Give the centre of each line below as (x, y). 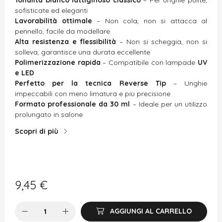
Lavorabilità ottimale (54, 21)
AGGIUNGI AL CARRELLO (151, 211)
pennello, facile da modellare (62, 31)
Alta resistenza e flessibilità (66, 41)
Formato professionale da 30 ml (73, 104)
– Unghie (187, 83)
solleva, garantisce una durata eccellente (83, 52)
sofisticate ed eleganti (51, 10)
